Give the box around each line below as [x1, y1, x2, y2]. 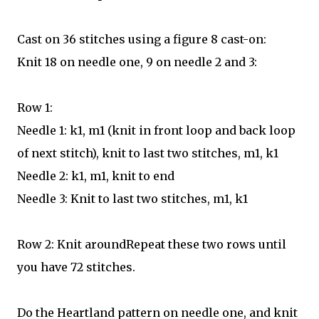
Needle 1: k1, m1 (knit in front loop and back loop [17, 123, 296, 137]
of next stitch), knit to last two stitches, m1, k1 [17, 146, 278, 160]
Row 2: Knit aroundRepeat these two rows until [17, 237, 286, 251]
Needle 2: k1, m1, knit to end [17, 169, 174, 183]
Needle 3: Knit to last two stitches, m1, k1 [17, 192, 248, 206]
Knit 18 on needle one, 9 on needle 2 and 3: [17, 55, 257, 69]
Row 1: [17, 100, 53, 115]
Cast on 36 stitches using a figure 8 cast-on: [17, 32, 266, 46]
